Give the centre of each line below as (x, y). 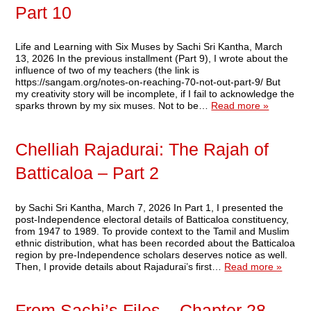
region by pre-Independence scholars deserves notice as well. (152, 254)
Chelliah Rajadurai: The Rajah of (142, 150)
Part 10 (44, 12)
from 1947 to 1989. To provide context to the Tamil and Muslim (153, 231)
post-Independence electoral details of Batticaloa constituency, (152, 219)
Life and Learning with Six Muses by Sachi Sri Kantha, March (149, 46)
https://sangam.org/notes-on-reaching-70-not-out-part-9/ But (148, 82)
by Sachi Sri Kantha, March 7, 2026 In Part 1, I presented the (150, 207)
